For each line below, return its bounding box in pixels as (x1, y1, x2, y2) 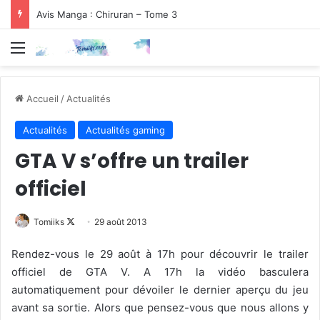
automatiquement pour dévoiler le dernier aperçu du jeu (11, 282, 309, 296)
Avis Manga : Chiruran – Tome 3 (36, 9, 177, 20)
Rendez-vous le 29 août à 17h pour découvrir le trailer (11, 246, 309, 261)
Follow (74, 215, 101, 226)
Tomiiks (34, 216, 64, 227)
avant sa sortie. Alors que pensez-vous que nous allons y (11, 300, 309, 314)
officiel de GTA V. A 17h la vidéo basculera (11, 264, 309, 279)
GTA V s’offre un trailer (15, 146, 249, 175)
